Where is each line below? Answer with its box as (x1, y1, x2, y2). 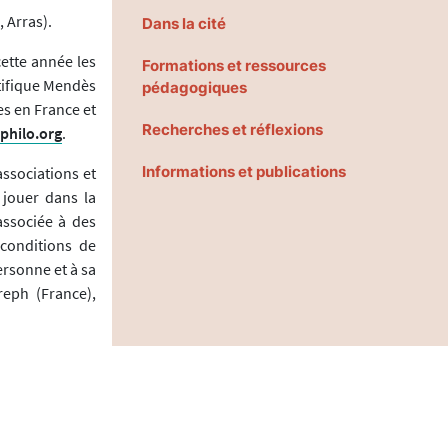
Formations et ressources (142, 56, 326, 76)
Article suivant (18, 418, 96, 437)
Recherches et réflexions (142, 120, 323, 140)
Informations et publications (142, 162, 346, 182)
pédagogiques (142, 78, 247, 98)
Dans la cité (142, 14, 226, 34)
